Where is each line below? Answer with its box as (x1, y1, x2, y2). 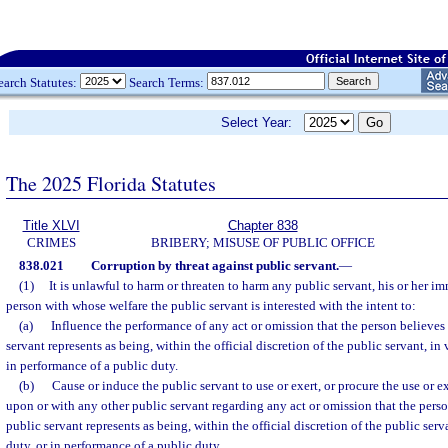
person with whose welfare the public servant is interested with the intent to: (6, 298, 416, 313)
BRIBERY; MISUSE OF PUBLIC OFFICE (150, 235, 375, 250)
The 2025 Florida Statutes (6, 169, 216, 197)
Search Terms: (126, 74, 207, 90)
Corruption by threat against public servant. (90, 258, 339, 273)
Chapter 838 (227, 218, 298, 233)
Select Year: (221, 115, 304, 130)
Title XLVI (22, 218, 80, 233)
